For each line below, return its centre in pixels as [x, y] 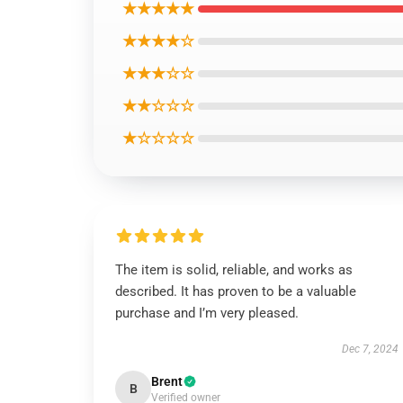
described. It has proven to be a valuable [236, 291]
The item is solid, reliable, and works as [234, 270]
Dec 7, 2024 [370, 349]
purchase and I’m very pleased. [207, 313]
